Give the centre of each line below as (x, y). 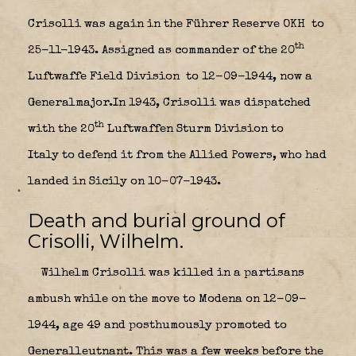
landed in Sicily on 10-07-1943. (124, 181)
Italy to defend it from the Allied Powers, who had (177, 155)
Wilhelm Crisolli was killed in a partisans (171, 273)
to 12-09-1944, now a (248, 76)
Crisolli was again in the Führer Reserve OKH (168, 24)
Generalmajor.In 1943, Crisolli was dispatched (169, 103)
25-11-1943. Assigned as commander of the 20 (161, 50)
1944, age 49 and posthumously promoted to (157, 325)
